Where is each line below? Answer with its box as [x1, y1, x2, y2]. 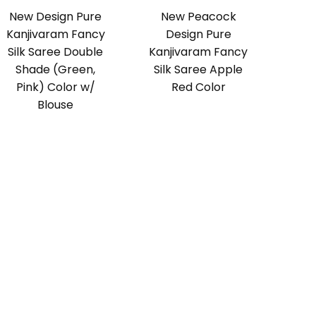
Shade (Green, [16, 61, 96, 78]
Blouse [37, 97, 74, 114]
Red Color [171, 79, 226, 96]
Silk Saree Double [8, 44, 104, 61]
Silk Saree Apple [154, 61, 243, 78]
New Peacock [160, 8, 236, 25]
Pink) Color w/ [16, 79, 95, 96]
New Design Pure [9, 8, 102, 25]
